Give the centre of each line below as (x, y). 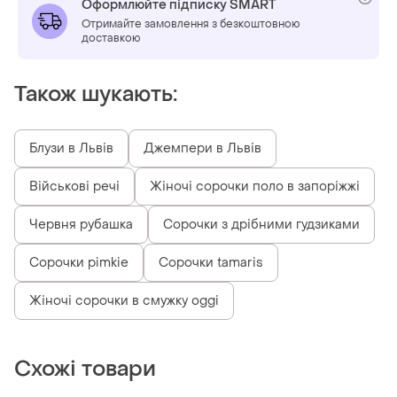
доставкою (111, 38)
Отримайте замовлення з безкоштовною (191, 23)
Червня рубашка (81, 224)
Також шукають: (96, 94)
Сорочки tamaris (211, 262)
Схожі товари (85, 369)
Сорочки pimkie (79, 262)
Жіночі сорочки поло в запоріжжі (255, 186)
